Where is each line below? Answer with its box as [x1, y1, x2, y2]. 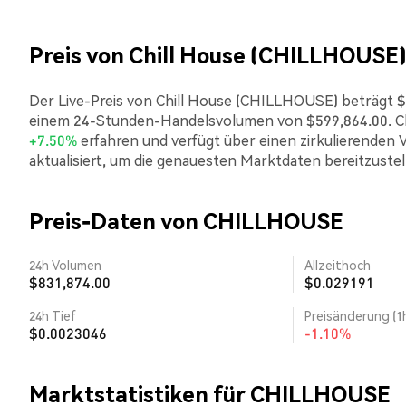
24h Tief [29, 307, 76, 324]
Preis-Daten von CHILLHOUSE [29, 207, 343, 235]
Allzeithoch [304, 256, 371, 273]
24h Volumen [29, 256, 101, 273]
